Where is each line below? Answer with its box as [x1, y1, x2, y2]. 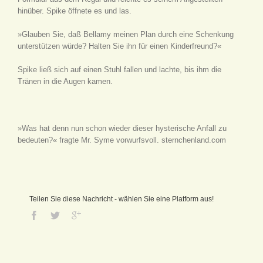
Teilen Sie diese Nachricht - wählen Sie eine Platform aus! [29, 194, 214, 203]
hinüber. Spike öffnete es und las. [18, 6, 131, 15]
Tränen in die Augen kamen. [18, 76, 113, 86]
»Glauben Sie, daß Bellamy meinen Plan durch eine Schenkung [18, 29, 234, 39]
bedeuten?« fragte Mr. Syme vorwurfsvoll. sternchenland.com [18, 135, 226, 144]
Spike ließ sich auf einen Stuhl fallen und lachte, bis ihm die [18, 65, 221, 74]
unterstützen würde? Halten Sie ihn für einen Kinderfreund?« [18, 41, 221, 50]
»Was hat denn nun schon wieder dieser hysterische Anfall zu [18, 123, 227, 133]
